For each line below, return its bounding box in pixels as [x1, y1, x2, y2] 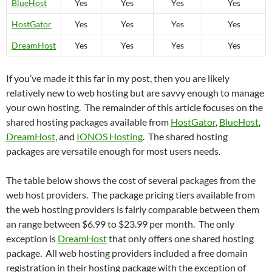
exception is [6, 232, 58, 244]
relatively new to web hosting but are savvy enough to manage [6, 86, 264, 98]
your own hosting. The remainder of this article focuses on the [6, 101, 263, 113]
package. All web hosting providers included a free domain [6, 246, 248, 259]
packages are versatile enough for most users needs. [6, 144, 220, 157]
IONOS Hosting [76, 130, 143, 142]
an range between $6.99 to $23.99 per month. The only [6, 217, 234, 229]
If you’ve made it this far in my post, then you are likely [6, 72, 229, 84]
